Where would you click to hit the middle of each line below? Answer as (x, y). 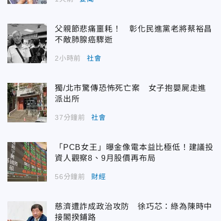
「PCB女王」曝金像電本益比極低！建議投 (134, 147)
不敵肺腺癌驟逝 (84, 40)
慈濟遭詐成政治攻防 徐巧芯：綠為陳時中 (134, 207)
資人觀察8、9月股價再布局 (105, 158)
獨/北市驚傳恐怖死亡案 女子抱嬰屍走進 (131, 88)
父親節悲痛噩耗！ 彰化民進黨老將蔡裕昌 (134, 29)
